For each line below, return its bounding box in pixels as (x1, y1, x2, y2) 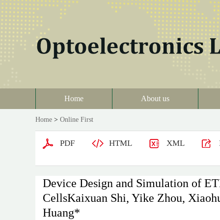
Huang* (43, 206, 80, 219)
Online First (60, 116, 93, 123)
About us (141, 94, 169, 103)
